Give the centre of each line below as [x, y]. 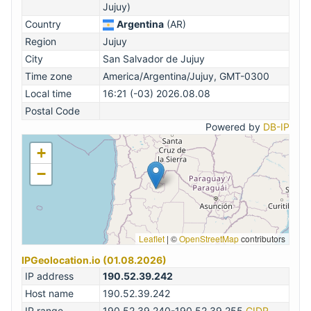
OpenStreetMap [209, 239]
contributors [262, 239]
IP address [49, 276]
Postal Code [52, 111]
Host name [49, 294]
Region [41, 42]
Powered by [234, 127]
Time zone [49, 76]
